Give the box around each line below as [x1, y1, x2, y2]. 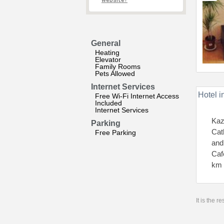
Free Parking [95, 128, 136, 136]
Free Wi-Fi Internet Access [95, 92, 179, 100]
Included [95, 99, 122, 107]
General [91, 39, 120, 47]
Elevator [95, 55, 121, 63]
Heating [95, 48, 119, 56]
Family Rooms [95, 62, 140, 70]
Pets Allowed [95, 69, 135, 77]
